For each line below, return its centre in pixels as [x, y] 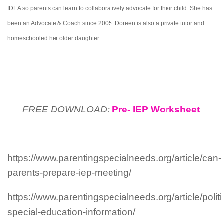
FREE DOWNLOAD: [66, 110]
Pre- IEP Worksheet [156, 110]
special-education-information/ [71, 212]
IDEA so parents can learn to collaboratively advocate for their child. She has [110, 9]
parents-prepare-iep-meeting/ [69, 172]
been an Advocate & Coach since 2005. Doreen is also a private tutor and [106, 24]
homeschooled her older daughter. [54, 38]
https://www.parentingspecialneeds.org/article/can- [114, 158]
